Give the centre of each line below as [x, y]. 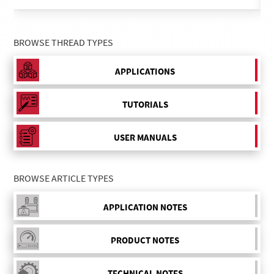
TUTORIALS [145, 105]
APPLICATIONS [145, 72]
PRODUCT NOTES [145, 240]
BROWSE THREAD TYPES [64, 42]
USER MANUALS [145, 138]
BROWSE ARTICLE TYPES [64, 178]
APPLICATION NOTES [145, 207]
